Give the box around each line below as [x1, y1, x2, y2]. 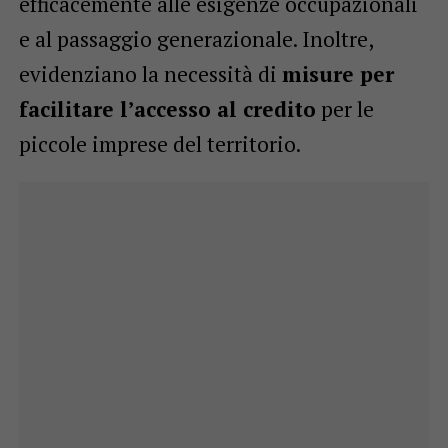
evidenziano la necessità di [18, 59, 282, 88]
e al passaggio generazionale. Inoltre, [18, 24, 373, 53]
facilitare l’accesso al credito [18, 94, 316, 123]
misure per [281, 59, 394, 88]
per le [315, 94, 374, 123]
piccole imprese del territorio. [18, 129, 301, 158]
